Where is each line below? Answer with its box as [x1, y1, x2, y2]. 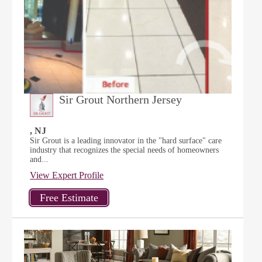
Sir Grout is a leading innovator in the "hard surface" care [30, 136, 222, 145]
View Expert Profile [30, 170, 104, 180]
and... [30, 155, 49, 164]
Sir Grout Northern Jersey [59, 93, 182, 106]
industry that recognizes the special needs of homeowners [30, 146, 219, 154]
